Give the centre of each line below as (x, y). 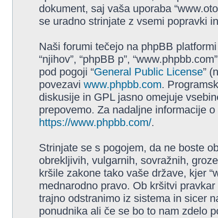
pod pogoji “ (66, 72)
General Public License (148, 72)
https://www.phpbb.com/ (95, 122)
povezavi (61, 84)
